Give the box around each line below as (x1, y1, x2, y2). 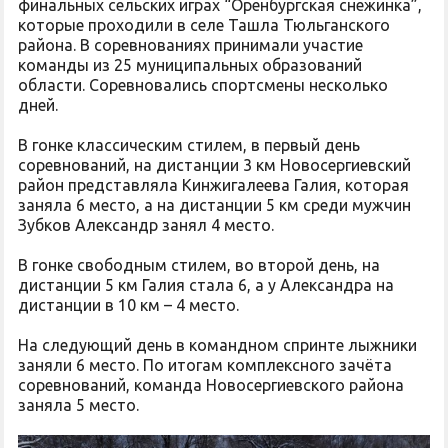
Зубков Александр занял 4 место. (18, 216, 278, 234)
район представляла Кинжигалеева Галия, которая (18, 176, 409, 194)
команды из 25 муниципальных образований (18, 56, 362, 74)
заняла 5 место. (18, 396, 143, 414)
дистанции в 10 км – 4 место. (18, 296, 243, 314)
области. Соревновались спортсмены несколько (18, 76, 388, 94)
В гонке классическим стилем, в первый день (18, 136, 360, 154)
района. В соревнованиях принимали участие (18, 36, 363, 54)
